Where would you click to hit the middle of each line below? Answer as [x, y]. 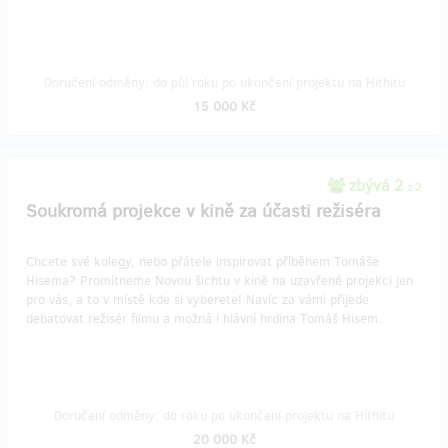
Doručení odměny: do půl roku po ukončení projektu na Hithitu [224, 82]
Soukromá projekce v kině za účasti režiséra [203, 211]
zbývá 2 [376, 185]
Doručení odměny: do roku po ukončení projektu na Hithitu [224, 415]
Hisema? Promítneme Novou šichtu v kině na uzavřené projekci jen [219, 280]
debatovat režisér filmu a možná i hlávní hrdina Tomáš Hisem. [204, 318]
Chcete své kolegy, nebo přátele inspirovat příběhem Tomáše [202, 261]
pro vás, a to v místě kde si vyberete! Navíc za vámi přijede [197, 299]
